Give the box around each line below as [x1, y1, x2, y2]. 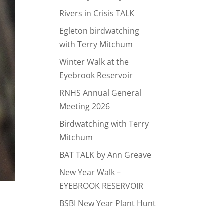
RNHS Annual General [59, 87, 142, 98]
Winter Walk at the [59, 56, 129, 67]
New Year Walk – [59, 167, 121, 178]
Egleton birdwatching [59, 25, 140, 36]
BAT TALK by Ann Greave [59, 149, 152, 160]
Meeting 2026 [59, 101, 110, 112]
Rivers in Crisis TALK [59, 8, 135, 19]
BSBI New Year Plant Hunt [59, 198, 156, 209]
